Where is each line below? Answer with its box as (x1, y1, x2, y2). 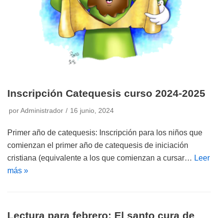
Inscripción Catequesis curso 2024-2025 (7, 88, 205, 99)
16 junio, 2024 (70, 107, 114, 114)
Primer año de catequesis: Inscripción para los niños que (7, 128, 202, 137)
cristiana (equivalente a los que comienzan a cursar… (7, 154, 194, 162)
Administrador (20, 107, 63, 114)
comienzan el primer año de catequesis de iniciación (7, 141, 188, 149)
